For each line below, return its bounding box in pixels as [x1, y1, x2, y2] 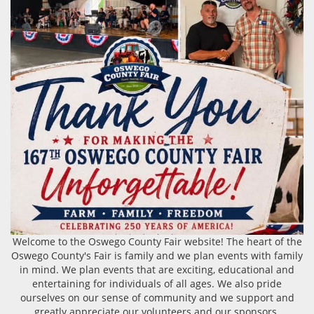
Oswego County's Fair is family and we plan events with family [11, 248, 303, 262]
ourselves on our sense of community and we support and [20, 290, 294, 304]
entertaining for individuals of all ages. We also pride [32, 276, 282, 290]
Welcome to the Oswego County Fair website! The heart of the [12, 234, 302, 248]
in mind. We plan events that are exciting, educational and [20, 262, 294, 276]
